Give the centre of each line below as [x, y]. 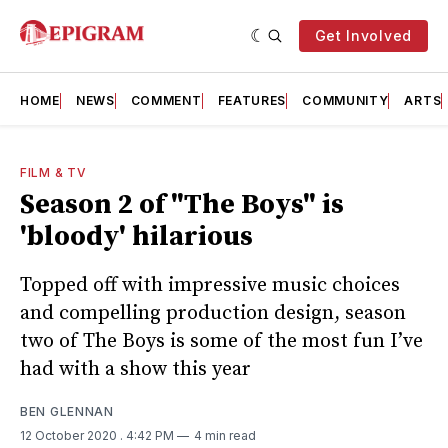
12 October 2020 [70, 435]
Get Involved [363, 35]
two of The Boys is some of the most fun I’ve [221, 341]
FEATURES [252, 100]
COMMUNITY [345, 100]
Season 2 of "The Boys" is [182, 204]
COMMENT [166, 100]
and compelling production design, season [213, 313]
